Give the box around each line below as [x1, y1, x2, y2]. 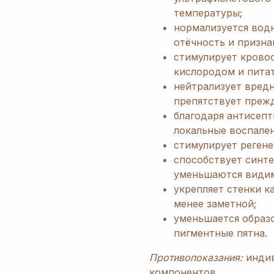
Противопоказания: [149, 251, 243, 264]
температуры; [174, 7, 242, 20]
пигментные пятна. [174, 227, 267, 240]
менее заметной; [174, 198, 256, 210]
